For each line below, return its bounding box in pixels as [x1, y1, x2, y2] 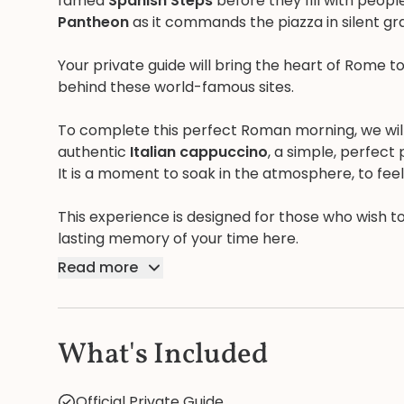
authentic [58, 142, 130, 162]
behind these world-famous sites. [58, 77, 294, 97]
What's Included [58, 335, 268, 375]
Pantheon [58, 12, 129, 32]
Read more [58, 257, 138, 278]
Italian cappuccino [130, 142, 268, 162]
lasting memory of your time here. [58, 228, 298, 249]
